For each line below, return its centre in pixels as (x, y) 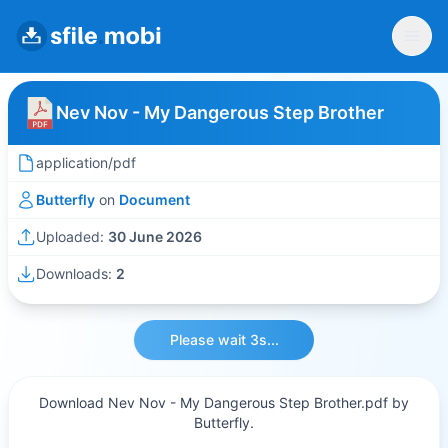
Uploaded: (72, 236)
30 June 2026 (155, 236)
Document (154, 199)
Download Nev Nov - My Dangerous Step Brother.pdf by (224, 402)
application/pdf (86, 162)
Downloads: (76, 273)
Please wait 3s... (224, 339)
